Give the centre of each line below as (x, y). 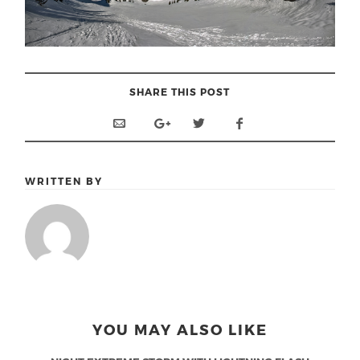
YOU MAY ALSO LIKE (180, 329)
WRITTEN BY (64, 180)
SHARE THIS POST (180, 91)
